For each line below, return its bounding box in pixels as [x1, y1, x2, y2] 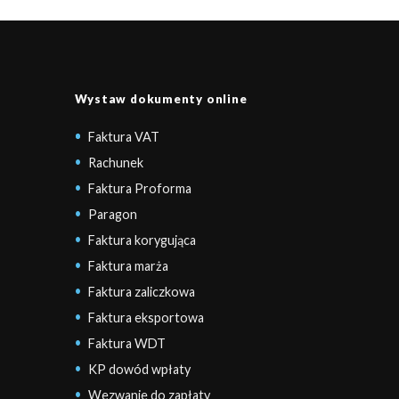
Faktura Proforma [87, 181, 191, 197]
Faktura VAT [87, 129, 159, 145]
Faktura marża [87, 258, 168, 274]
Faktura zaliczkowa [87, 284, 195, 300]
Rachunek [87, 155, 143, 171]
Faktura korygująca [87, 232, 196, 248]
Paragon [87, 207, 137, 223]
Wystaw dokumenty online [74, 92, 248, 107]
